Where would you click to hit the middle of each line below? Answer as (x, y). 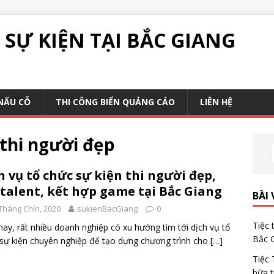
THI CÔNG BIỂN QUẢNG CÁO (115, 102)
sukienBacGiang (107, 209)
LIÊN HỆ (216, 102)
